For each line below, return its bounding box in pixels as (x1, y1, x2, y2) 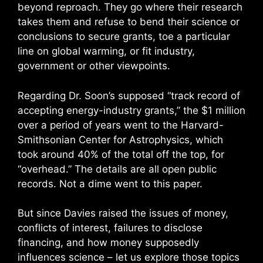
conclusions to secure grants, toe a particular (18, 31, 230, 42)
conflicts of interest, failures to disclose (18, 222, 203, 234)
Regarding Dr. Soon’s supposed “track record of (18, 89, 240, 102)
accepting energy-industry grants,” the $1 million (18, 104, 245, 116)
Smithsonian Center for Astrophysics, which (18, 133, 223, 146)
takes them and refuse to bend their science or (18, 16, 240, 28)
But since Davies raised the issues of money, (18, 207, 228, 219)
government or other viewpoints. (18, 60, 170, 72)
